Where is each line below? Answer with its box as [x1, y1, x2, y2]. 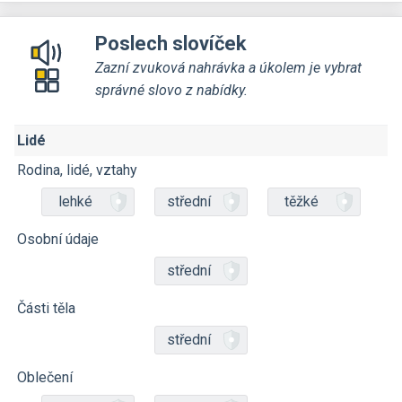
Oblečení [17, 369, 73, 386]
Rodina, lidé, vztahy [17, 162, 137, 179]
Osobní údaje [17, 231, 99, 248]
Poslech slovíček [95, 32, 247, 55]
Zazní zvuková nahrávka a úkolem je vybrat [95, 59, 362, 76]
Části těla [17, 300, 75, 317]
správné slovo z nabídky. [95, 82, 248, 99]
